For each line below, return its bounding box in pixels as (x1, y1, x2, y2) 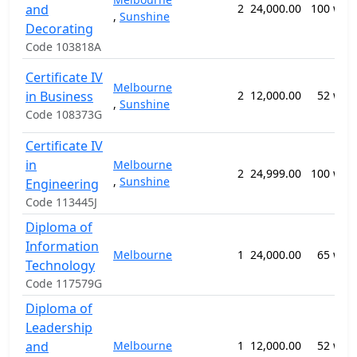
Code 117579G (25, 276, 102, 291)
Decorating (25, 20, 93, 37)
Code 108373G (25, 107, 102, 122)
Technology (25, 257, 95, 274)
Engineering (25, 175, 99, 193)
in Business (25, 88, 93, 105)
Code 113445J (25, 194, 97, 210)
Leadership (25, 319, 92, 336)
